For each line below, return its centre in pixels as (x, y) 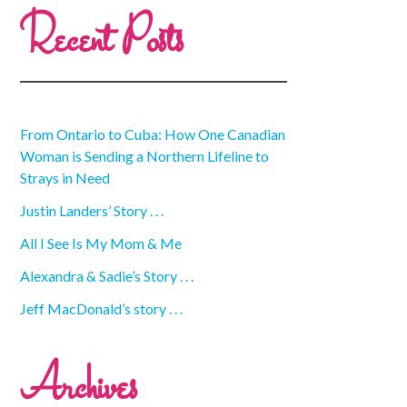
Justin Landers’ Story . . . (91, 210)
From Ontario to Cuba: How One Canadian (152, 134)
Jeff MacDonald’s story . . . (101, 308)
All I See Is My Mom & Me (100, 243)
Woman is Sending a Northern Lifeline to (144, 155)
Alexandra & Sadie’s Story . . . (106, 275)
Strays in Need (65, 177)
